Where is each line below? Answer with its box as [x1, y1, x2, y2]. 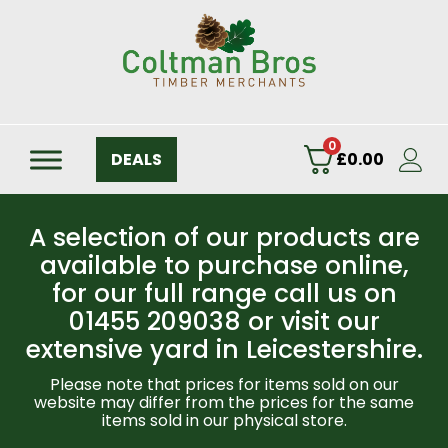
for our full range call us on [51, 276, 397, 311]
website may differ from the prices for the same [34, 391, 414, 414]
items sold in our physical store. [101, 409, 347, 432]
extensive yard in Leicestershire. [25, 332, 423, 367]
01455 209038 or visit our [68, 304, 380, 339]
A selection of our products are [28, 220, 420, 255]
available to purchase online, [39, 248, 409, 283]
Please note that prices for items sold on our [49, 373, 399, 396]
